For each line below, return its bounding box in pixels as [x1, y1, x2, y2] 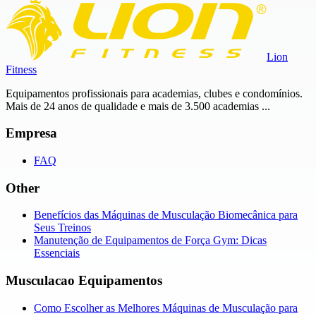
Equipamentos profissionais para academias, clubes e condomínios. [6, 87, 303, 99]
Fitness [6, 63, 37, 75]
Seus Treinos [34, 221, 91, 234]
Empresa [6, 126, 57, 141]
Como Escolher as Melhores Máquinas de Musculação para [34, 301, 298, 314]
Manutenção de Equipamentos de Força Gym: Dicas [34, 234, 267, 247]
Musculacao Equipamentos [6, 273, 162, 288]
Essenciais [34, 247, 80, 260]
